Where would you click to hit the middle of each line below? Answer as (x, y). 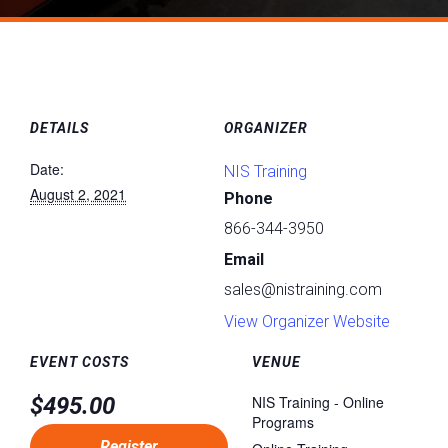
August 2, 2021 (78, 194)
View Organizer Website (307, 321)
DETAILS (59, 128)
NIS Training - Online (318, 402)
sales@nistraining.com (303, 289)
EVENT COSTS (79, 362)
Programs (283, 422)
